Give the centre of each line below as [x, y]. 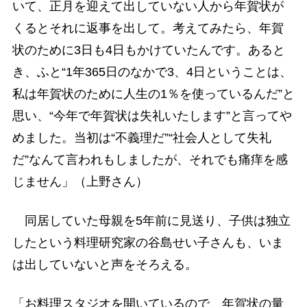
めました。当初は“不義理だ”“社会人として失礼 [142, 137]
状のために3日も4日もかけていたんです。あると [148, 50]
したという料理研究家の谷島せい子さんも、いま [148, 242]
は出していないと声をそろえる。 [105, 264]
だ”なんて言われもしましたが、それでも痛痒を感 [150, 159]
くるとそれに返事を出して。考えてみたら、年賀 [148, 28]
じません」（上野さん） [80, 181]
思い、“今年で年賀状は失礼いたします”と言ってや [152, 115]
